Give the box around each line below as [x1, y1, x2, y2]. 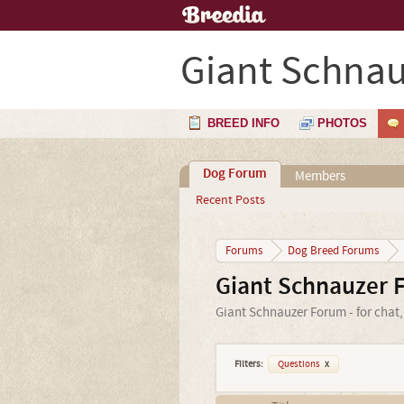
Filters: [234, 358, 263, 371]
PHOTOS [317, 116, 367, 130]
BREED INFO [207, 116, 280, 130]
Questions [277, 358, 322, 371]
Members [294, 168, 345, 185]
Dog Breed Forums [287, 243, 379, 258]
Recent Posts [195, 192, 265, 208]
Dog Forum [202, 165, 267, 183]
